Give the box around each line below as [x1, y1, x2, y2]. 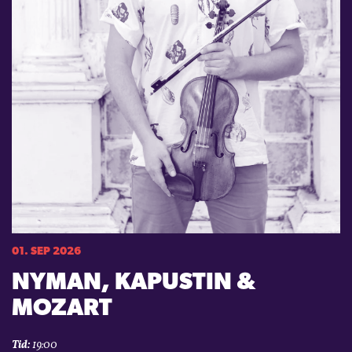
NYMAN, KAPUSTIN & [12, 270, 255, 295]
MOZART [12, 296, 112, 321]
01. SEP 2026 [12, 245, 81, 258]
